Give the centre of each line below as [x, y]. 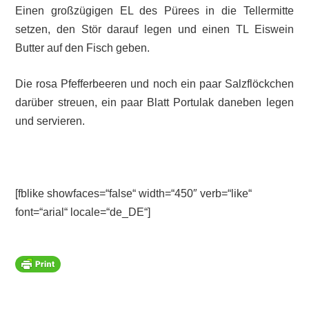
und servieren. [50, 121]
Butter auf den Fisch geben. [83, 48]
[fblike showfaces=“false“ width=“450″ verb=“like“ [134, 194]
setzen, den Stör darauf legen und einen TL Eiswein [154, 29]
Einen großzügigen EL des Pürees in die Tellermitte [154, 10]
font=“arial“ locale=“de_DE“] [83, 212]
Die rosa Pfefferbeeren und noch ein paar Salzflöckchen [154, 84]
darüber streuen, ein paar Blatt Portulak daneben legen [154, 103]
